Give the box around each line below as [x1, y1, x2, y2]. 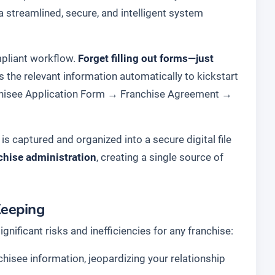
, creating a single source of [96, 151, 223, 163]
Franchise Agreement [120, 88, 219, 100]
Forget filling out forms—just [78, 52, 214, 64]
